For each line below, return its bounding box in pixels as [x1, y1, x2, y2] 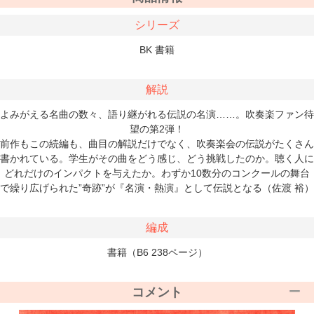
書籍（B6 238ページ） [107, 247, 207, 259]
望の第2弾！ [130, 123, 184, 135]
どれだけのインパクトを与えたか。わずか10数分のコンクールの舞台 [4, 168, 310, 179]
